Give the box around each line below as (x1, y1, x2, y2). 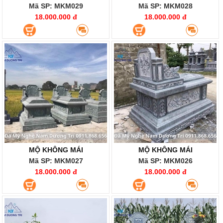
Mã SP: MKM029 (28, 2, 83, 10)
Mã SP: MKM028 (138, 2, 193, 10)
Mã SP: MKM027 (28, 157, 83, 165)
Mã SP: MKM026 (138, 157, 193, 165)
